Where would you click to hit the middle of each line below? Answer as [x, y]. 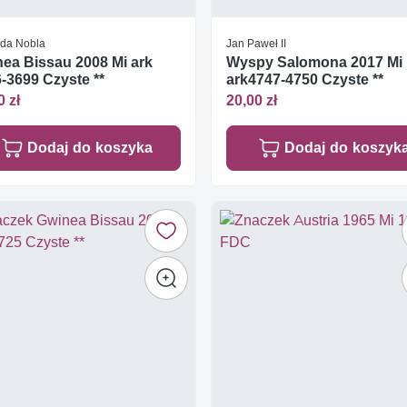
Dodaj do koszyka [89, 147]
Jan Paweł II [256, 44]
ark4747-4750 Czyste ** [305, 80]
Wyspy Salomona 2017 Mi [314, 63]
